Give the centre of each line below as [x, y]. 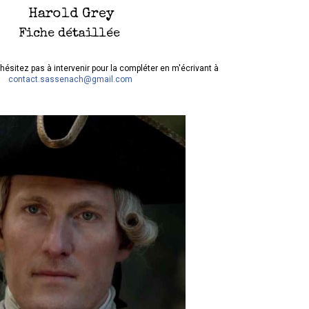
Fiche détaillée [69, 34]
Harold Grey [71, 14]
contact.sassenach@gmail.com [70, 79]
